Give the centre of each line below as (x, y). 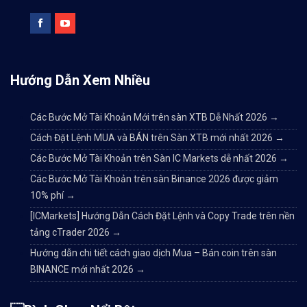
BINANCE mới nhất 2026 (83, 270)
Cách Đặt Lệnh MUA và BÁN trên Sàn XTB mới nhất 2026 (152, 138)
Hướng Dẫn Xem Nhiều (80, 81)
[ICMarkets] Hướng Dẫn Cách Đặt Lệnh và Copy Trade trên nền (162, 216)
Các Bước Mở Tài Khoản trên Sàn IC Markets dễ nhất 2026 (155, 159)
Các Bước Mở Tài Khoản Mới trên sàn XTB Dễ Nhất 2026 (150, 118)
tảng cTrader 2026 (71, 233)
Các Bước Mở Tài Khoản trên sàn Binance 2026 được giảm (154, 179)
